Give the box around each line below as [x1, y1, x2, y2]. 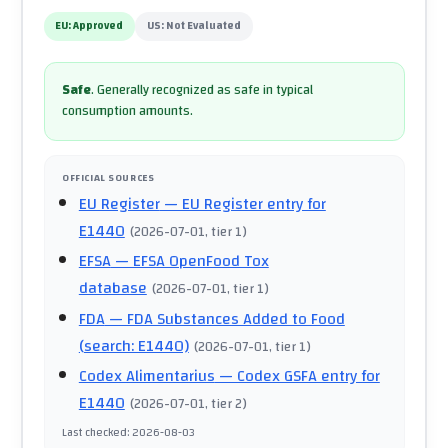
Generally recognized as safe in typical [97, 78, 313, 103]
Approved [73, 16, 124, 37]
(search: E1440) [78, 330, 189, 361]
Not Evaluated [166, 16, 242, 37]
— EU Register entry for [159, 188, 326, 219]
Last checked [62, 421, 127, 443]
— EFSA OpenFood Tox [110, 246, 269, 277]
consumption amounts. [62, 99, 193, 124]
